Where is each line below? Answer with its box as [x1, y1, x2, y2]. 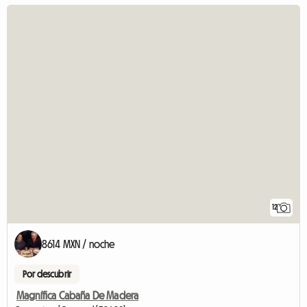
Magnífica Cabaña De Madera [16, 290, 139, 302]
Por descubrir [23, 269, 72, 280]
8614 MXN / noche [42, 238, 115, 250]
